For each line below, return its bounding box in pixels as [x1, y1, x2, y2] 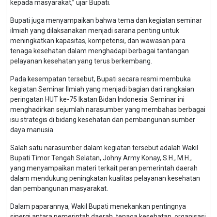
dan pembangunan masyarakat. [10, 185, 108, 193]
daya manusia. [10, 126, 55, 134]
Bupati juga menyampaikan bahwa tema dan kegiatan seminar [10, 16, 202, 25]
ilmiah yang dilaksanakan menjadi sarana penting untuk [10, 27, 179, 35]
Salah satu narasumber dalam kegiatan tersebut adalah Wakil [10, 144, 198, 152]
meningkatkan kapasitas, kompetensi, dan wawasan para [10, 37, 186, 45]
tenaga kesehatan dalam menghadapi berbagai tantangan [10, 47, 189, 55]
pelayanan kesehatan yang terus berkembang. [10, 57, 152, 65]
